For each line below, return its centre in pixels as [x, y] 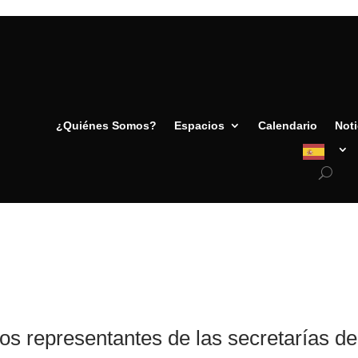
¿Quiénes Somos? [106, 125]
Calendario [287, 125]
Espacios [199, 125]
